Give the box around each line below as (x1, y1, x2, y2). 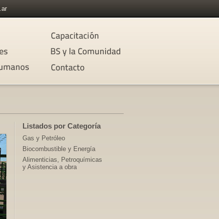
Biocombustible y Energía (22, 145, 95, 153)
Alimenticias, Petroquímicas (22, 156, 102, 163)
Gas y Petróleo (22, 134, 65, 142)
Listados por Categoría (22, 122, 101, 130)
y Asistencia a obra (22, 163, 77, 171)
